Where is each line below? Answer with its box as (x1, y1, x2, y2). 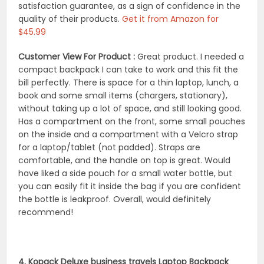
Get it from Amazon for (122, 13, 219, 25)
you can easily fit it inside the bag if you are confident (18, 180, 242, 193)
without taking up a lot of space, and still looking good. (18, 103, 242, 115)
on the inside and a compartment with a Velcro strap (18, 128, 239, 141)
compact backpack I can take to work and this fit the (18, 64, 239, 76)
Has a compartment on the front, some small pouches (18, 115, 246, 128)
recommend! (18, 206, 74, 219)
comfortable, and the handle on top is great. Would (18, 154, 231, 167)
